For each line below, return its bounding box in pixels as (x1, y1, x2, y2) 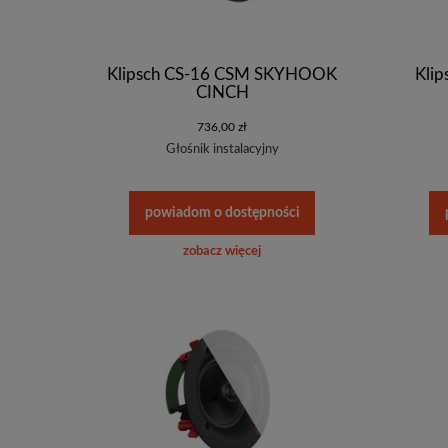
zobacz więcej (183, 245, 261, 259)
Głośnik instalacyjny (165, 142, 279, 156)
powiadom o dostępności (144, 205, 300, 221)
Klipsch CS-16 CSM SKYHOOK (107, 65, 337, 83)
